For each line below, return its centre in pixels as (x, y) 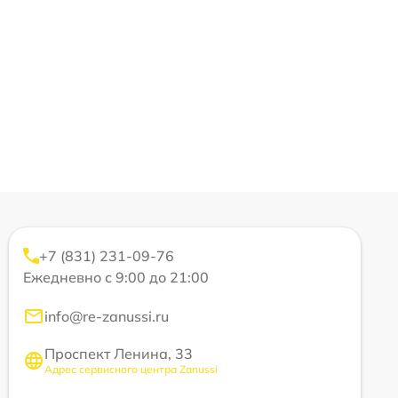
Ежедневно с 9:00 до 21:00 (116, 277)
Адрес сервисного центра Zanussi (131, 369)
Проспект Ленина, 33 (119, 354)
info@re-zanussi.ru (107, 316)
